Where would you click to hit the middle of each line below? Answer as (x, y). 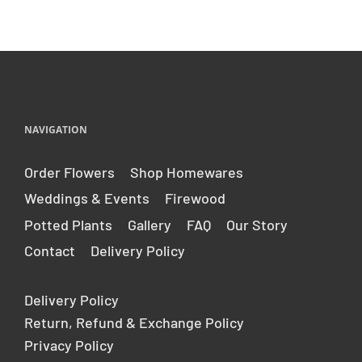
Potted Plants (68, 224)
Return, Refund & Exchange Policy (134, 322)
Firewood (195, 198)
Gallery (149, 224)
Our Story (257, 224)
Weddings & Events (87, 198)
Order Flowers (69, 172)
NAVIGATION (56, 129)
